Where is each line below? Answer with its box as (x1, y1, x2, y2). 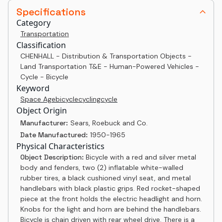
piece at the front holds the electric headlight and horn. (20, 194, 202, 203)
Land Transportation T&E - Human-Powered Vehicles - (20, 62, 199, 71)
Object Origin (16, 105, 67, 116)
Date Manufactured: (20, 130, 88, 139)
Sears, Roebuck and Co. (70, 118, 148, 127)
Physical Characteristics (16, 141, 105, 152)
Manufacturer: (20, 118, 68, 127)
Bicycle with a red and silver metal (86, 153, 196, 162)
